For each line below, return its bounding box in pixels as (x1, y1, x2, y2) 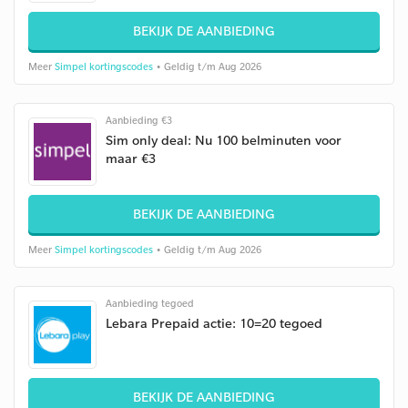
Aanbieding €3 (106, 114, 172, 127)
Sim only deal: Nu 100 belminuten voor (106, 131, 342, 148)
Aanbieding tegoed (106, 297, 194, 310)
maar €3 (106, 149, 156, 167)
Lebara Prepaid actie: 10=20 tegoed (106, 314, 322, 331)
